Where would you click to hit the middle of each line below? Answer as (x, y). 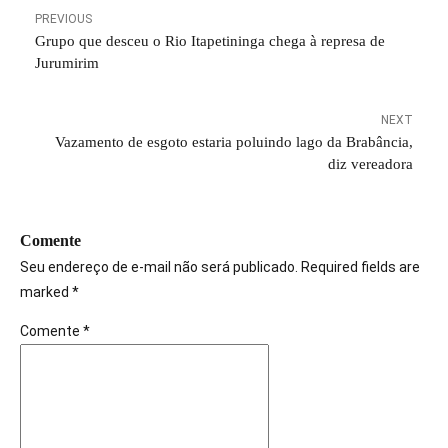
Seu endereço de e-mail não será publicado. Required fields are (220, 267)
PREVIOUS (63, 19)
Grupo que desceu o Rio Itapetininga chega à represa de (210, 41)
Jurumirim (67, 63)
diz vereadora (370, 164)
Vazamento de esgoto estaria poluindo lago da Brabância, (234, 142)
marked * (49, 292)
